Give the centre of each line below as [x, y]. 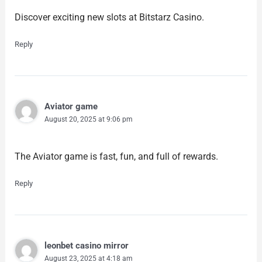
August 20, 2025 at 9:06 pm [88, 120]
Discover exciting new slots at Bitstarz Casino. [109, 18]
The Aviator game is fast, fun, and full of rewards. [116, 156]
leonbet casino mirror [86, 245]
